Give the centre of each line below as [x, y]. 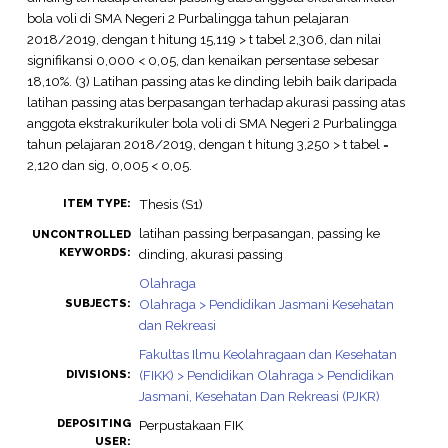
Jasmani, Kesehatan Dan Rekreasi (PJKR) [259, 396]
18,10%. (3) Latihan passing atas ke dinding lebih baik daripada [211, 80]
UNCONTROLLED [81, 235]
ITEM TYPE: [96, 204]
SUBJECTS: [97, 304]
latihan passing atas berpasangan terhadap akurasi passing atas [215, 101]
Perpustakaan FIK [190, 425]
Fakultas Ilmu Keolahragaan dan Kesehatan [267, 354]
